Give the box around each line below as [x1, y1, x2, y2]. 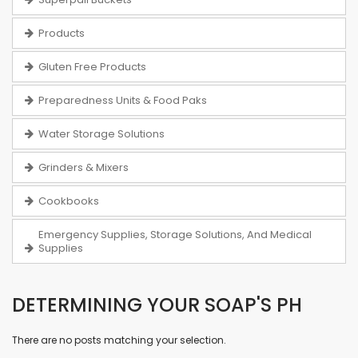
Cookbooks [38, 193, 99, 209]
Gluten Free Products [38, 58, 146, 74]
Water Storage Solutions [38, 125, 165, 141]
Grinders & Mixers [38, 159, 129, 175]
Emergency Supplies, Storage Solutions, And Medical [38, 226, 312, 242]
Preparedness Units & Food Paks [38, 92, 207, 108]
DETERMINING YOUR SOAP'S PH [12, 291, 302, 318]
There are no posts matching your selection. [12, 332, 226, 347]
